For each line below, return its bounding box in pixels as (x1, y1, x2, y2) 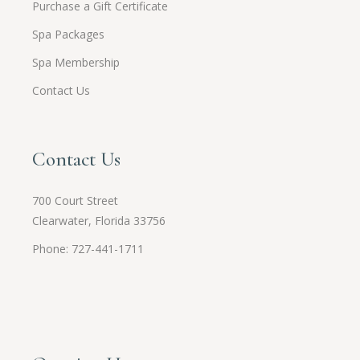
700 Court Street (32, 193, 119, 209)
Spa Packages (32, 27, 105, 43)
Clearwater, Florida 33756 (32, 213, 166, 229)
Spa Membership (32, 55, 121, 71)
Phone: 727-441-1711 (32, 241, 145, 257)
